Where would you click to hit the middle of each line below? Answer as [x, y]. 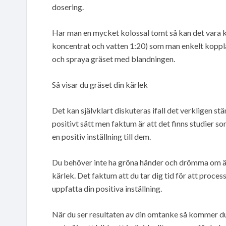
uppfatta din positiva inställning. [107, 188]
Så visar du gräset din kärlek [100, 84]
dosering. [68, 7]
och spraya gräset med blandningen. [114, 59]
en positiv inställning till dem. [101, 136]
